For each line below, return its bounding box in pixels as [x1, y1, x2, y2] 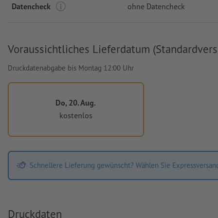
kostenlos [59, 110, 92, 121]
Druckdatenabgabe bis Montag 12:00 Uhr [8, 63, 134, 73]
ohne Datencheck [127, 1, 185, 11]
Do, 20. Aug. [55, 97, 96, 108]
